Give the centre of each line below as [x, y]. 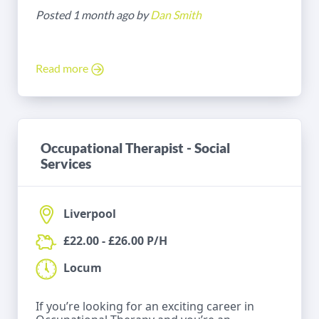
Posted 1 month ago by [93, 14]
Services [66, 163]
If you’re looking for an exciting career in [145, 306]
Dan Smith [176, 14]
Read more [63, 68]
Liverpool [88, 214]
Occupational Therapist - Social [135, 147]
